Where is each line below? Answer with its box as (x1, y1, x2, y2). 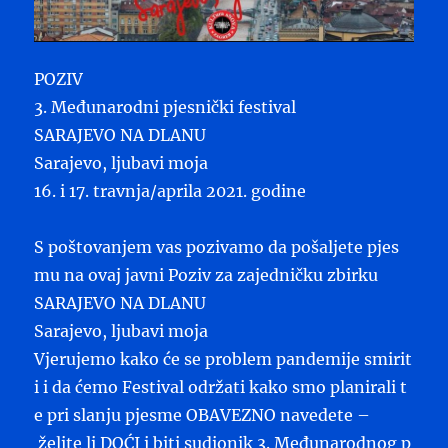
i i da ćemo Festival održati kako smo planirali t (34, 376, 408, 397)
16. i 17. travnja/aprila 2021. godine (34, 180, 307, 201)
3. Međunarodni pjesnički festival (34, 96, 297, 117)
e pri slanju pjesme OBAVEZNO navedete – (34, 404, 371, 425)
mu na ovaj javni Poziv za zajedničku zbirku (34, 264, 379, 285)
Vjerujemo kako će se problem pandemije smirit (34, 348, 413, 369)
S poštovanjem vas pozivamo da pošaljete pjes (34, 236, 400, 257)
